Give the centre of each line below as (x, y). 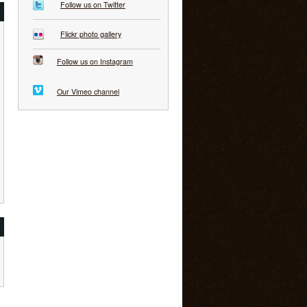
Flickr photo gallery (90, 34)
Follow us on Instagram (95, 61)
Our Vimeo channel (88, 91)
